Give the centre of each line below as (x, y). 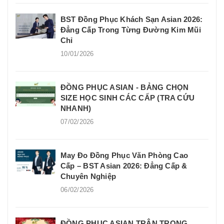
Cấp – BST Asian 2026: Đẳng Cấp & (124, 165)
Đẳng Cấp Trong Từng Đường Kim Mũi (131, 29)
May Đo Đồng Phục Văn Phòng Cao (124, 155)
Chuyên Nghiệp (88, 176)
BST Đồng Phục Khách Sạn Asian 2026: (132, 19)
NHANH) (76, 108)
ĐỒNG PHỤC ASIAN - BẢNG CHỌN (125, 87)
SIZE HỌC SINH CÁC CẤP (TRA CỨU (128, 97)
